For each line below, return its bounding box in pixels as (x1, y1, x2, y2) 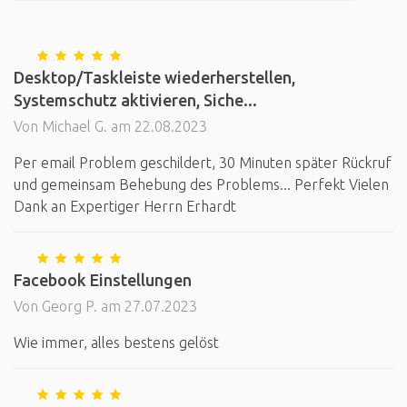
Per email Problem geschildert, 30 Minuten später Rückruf (14, 154, 392, 171)
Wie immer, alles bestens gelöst (14, 334, 219, 351)
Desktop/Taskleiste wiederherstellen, (14, 68, 295, 86)
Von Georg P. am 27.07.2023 (14, 298, 197, 314)
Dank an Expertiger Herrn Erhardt (14, 198, 236, 214)
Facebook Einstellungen (14, 271, 192, 289)
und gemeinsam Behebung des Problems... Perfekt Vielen (14, 176, 389, 193)
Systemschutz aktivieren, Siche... (14, 91, 257, 109)
